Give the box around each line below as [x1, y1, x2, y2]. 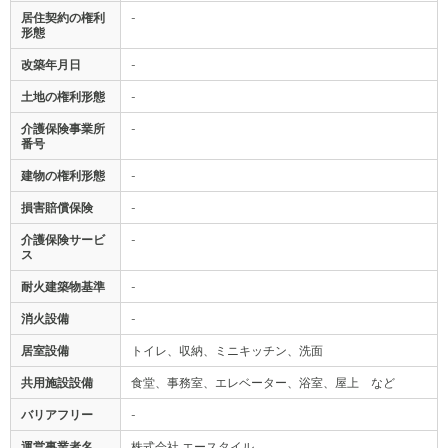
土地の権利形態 [21, 89, 105, 104]
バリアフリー [21, 407, 93, 422]
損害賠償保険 [21, 200, 93, 215]
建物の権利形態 [21, 168, 105, 183]
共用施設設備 [21, 375, 93, 390]
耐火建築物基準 [21, 279, 105, 294]
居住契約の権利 [21, 10, 105, 25]
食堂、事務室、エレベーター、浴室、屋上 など [131, 375, 395, 390]
